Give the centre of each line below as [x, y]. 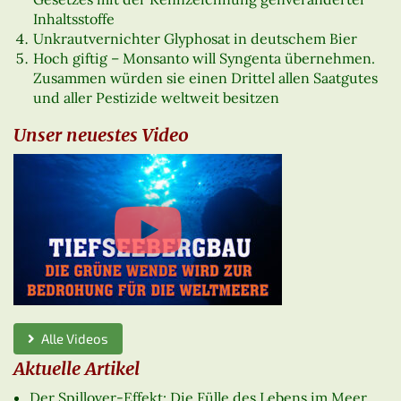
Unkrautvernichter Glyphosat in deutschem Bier [196, 38]
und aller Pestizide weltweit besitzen [157, 97]
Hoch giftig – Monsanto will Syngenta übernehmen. [205, 58]
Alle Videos [72, 339]
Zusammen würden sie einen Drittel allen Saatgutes [206, 77]
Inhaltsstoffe [74, 18]
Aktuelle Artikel [77, 369]
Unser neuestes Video [101, 135]
